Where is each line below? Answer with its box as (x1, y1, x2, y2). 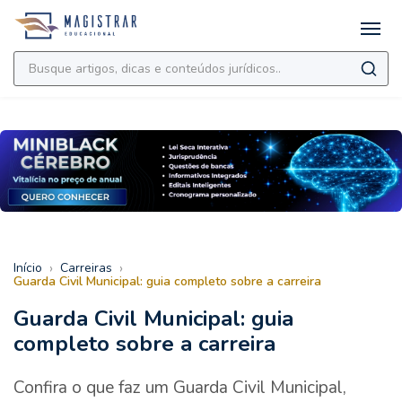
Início (13, 259, 42, 277)
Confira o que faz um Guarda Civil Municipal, (13, 376, 346, 400)
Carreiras (60, 259, 112, 277)
